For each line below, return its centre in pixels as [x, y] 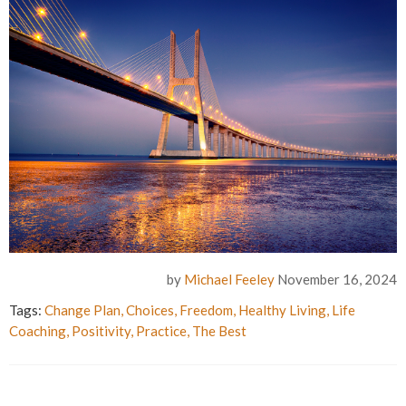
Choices [150, 310]
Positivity [101, 331]
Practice [161, 331]
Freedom [206, 310]
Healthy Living [282, 310]
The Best [219, 331]
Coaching [38, 331]
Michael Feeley [229, 280]
